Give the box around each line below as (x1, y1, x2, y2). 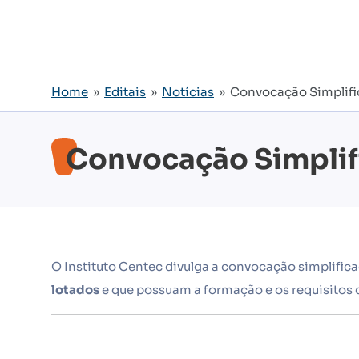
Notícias (162, 84, 214, 99)
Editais (104, 84, 146, 99)
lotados (51, 282, 99, 297)
